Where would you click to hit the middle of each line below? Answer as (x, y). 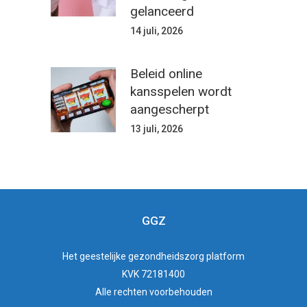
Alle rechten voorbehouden (153, 292)
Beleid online (166, 74)
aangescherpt (170, 110)
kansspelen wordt (181, 92)
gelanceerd (162, 12)
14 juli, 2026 (157, 31)
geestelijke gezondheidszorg (142, 257)
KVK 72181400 (153, 274)
